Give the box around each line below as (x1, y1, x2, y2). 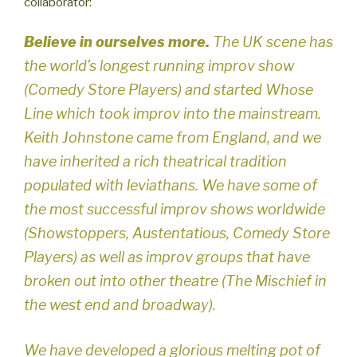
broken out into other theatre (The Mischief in (24, 272, 327, 289)
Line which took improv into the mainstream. (24, 104, 321, 122)
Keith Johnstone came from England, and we (24, 128, 321, 146)
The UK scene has (213, 33, 333, 50)
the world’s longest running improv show (24, 57, 294, 74)
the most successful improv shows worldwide (24, 200, 325, 218)
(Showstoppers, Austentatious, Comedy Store (24, 224, 330, 241)
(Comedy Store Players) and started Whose (24, 80, 313, 98)
